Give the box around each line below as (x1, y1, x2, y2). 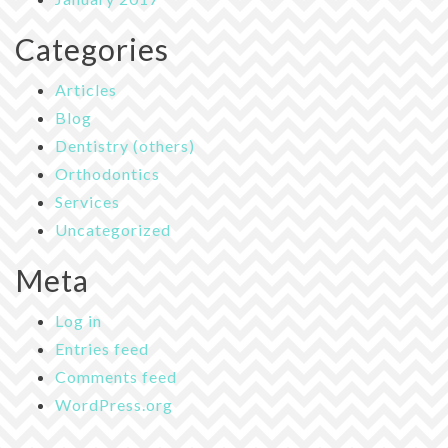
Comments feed (55, 366, 177, 386)
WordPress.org (55, 394, 173, 414)
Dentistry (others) (55, 135, 195, 155)
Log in (55, 310, 102, 330)
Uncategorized (55, 219, 171, 239)
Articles (55, 79, 117, 99)
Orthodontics (55, 163, 160, 183)
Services (55, 191, 120, 211)
